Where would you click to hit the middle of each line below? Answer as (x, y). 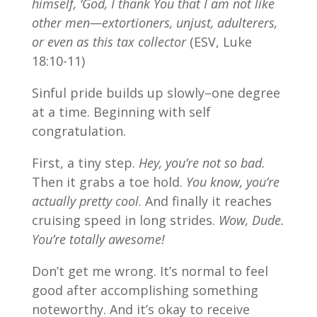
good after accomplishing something (145, 290)
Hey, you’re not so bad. (202, 163)
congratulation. (79, 131)
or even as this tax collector (109, 42)
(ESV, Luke (219, 42)
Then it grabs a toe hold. (109, 182)
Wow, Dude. (251, 220)
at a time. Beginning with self (121, 112)
